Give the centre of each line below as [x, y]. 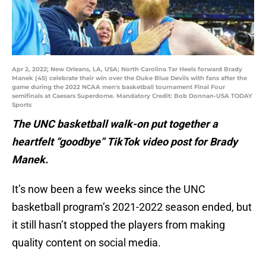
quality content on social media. [86, 243]
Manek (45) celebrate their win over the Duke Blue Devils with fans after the [129, 78]
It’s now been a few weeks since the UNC [109, 189]
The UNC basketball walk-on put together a [115, 124]
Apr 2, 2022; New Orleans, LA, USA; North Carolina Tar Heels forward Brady [127, 69]
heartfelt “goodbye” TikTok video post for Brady [125, 142]
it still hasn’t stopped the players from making [118, 225]
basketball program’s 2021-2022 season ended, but [132, 207]
